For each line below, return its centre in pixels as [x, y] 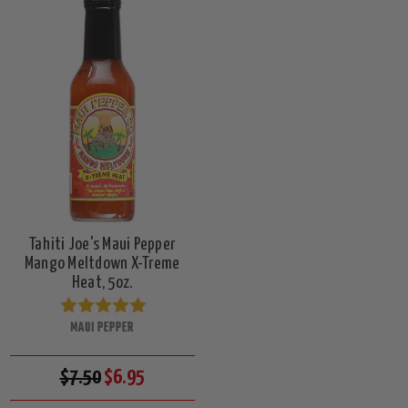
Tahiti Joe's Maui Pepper [102, 244]
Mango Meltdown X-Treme [102, 263]
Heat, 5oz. [102, 282]
